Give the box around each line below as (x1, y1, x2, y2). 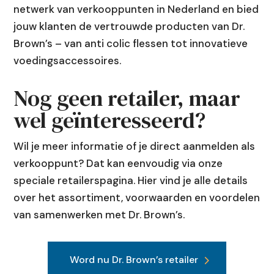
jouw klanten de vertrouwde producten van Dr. (13, 20, 245, 34)
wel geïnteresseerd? (13, 105, 206, 136)
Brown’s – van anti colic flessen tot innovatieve (13, 37, 248, 51)
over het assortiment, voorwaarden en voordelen (13, 191, 261, 205)
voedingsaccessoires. (13, 54, 122, 68)
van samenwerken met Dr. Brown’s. (13, 208, 185, 222)
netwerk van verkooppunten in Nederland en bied (13, 2, 259, 17)
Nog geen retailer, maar (13, 83, 241, 114)
